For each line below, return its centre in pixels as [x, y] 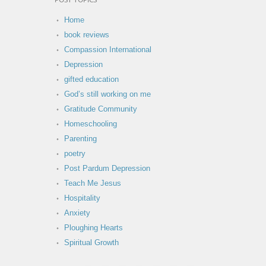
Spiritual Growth [91, 242]
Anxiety [77, 213]
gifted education [91, 79]
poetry [75, 153]
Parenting [80, 138]
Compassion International [108, 49]
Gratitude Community [101, 109]
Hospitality [82, 198]
